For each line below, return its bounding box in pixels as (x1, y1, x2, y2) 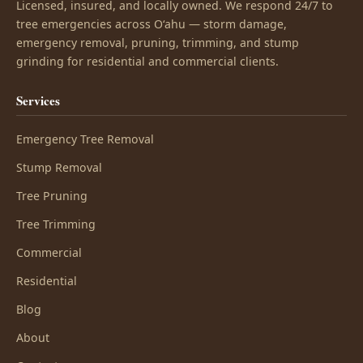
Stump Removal (16, 160, 102, 175)
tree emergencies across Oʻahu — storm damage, (16, 16, 287, 32)
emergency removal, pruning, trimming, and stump (16, 35, 299, 50)
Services (16, 92, 60, 109)
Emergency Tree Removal (16, 131, 154, 147)
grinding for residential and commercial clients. (16, 53, 279, 69)
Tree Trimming (16, 216, 96, 232)
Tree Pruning (16, 188, 88, 203)
